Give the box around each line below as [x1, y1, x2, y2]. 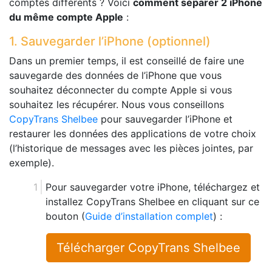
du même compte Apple [9, 10, 123, 23]
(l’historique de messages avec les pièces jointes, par [9, 141, 253, 154]
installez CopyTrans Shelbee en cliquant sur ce [46, 195, 259, 208]
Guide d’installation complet [85, 209, 213, 222]
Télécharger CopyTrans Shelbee [56, 240, 240, 255]
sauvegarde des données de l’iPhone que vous [9, 69, 222, 81]
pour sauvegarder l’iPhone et [98, 112, 233, 125]
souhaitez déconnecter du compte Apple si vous [9, 83, 232, 96]
